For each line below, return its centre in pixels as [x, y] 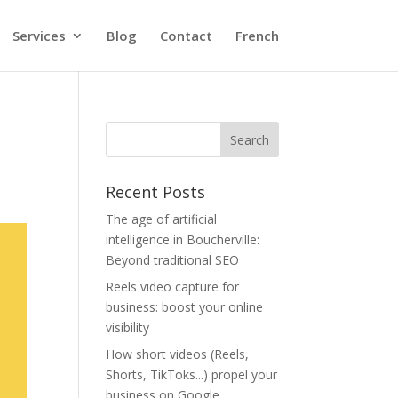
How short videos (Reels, [178, 354]
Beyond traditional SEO [173, 260]
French [257, 36]
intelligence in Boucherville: [183, 239]
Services [39, 36]
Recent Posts [156, 192]
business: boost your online [185, 307]
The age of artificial [162, 219]
